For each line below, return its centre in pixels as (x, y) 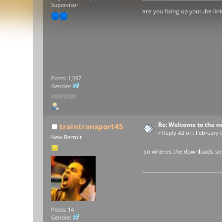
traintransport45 (91, 127)
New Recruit (67, 138)
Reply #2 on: (178, 133)
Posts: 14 (63, 209)
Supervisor (65, 5)
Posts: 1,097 (66, 78)
